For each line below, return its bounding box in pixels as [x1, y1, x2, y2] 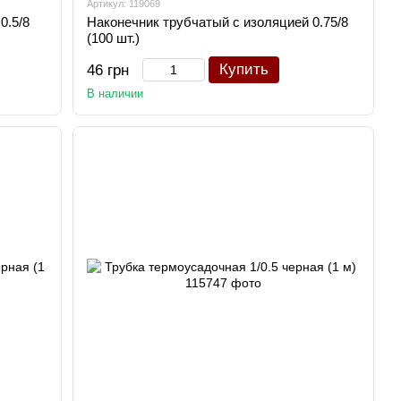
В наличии [87, 87, 144, 100]
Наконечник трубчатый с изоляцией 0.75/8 [87, 14, 349, 30]
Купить [219, 61, 269, 78]
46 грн [87, 62, 130, 79]
